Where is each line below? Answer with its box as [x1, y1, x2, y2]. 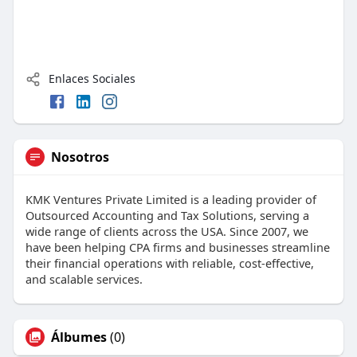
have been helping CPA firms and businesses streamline [25, 238, 330, 255]
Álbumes [50, 328, 107, 346]
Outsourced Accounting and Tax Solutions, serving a [25, 206, 309, 223]
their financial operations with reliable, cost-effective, [25, 254, 314, 271]
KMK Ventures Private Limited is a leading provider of [25, 190, 316, 207]
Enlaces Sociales [45, 71, 135, 87]
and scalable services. [25, 270, 143, 287]
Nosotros [50, 147, 109, 166]
